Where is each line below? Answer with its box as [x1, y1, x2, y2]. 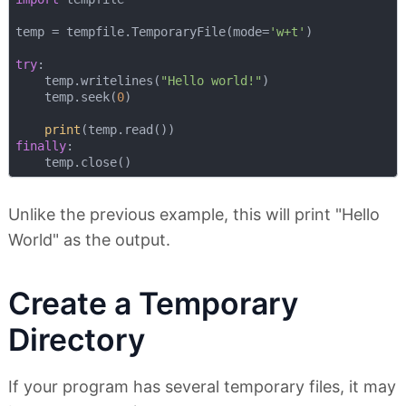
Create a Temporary [8, 285, 298, 323]
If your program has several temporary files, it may [8, 377, 396, 397]
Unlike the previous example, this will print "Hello [8, 205, 380, 225]
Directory [8, 321, 145, 359]
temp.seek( [14, 90, 117, 105]
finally [14, 139, 66, 154]
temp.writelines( [14, 73, 160, 89]
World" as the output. [8, 230, 170, 250]
